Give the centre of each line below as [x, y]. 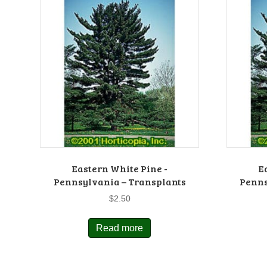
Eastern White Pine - [120, 168]
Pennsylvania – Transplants [119, 181]
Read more [120, 228]
